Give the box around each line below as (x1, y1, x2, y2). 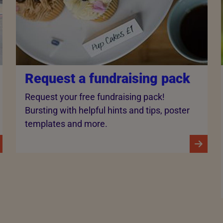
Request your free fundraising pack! (24, 92, 165, 103)
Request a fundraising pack (24, 70, 190, 87)
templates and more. (24, 118, 108, 129)
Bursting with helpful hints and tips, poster (24, 105, 190, 116)
